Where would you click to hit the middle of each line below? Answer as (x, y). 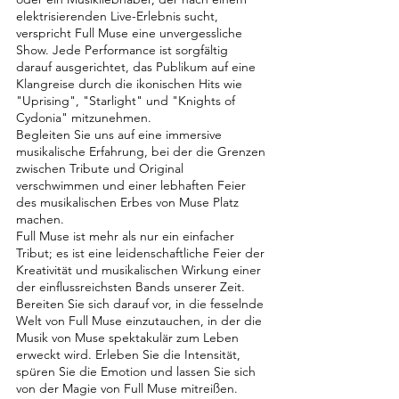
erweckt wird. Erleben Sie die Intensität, (128, 354)
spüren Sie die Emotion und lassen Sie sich (136, 371)
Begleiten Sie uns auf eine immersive (119, 134)
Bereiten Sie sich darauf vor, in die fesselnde (140, 304)
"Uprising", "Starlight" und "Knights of (126, 101)
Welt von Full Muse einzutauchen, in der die (139, 321)
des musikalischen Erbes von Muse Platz (127, 202)
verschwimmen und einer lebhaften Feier (131, 185)
